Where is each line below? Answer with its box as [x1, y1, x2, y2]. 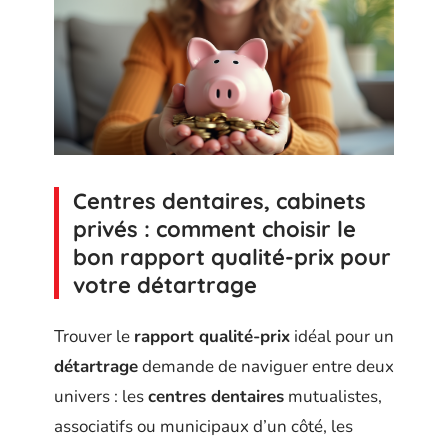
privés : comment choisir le [73, 215, 356, 244]
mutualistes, [284, 384, 382, 408]
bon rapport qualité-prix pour [73, 243, 391, 272]
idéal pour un [290, 324, 394, 348]
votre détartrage [73, 271, 257, 300]
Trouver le [54, 324, 134, 348]
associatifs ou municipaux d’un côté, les [54, 414, 353, 438]
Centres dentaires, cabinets [73, 187, 366, 216]
